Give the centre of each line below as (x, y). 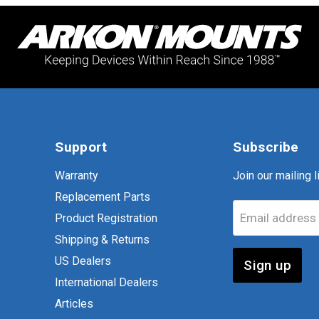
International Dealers (107, 283)
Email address (278, 218)
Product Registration (106, 219)
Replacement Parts (103, 197)
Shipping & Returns (103, 240)
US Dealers (83, 261)
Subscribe (266, 147)
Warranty (77, 176)
